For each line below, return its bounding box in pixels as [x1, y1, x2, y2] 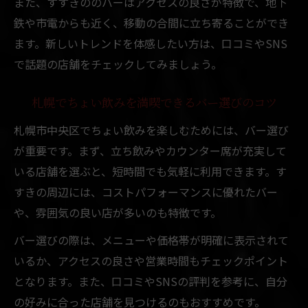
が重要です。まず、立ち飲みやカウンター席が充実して [14, 142, 287, 159]
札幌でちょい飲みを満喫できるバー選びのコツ [31, 96, 277, 111]
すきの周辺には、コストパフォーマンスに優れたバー [14, 183, 278, 200]
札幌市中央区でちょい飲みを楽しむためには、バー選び [14, 121, 289, 138]
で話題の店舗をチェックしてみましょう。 [14, 55, 222, 72]
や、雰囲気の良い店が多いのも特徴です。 [14, 203, 221, 221]
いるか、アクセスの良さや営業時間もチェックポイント [14, 252, 288, 269]
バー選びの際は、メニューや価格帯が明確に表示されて [14, 231, 289, 248]
